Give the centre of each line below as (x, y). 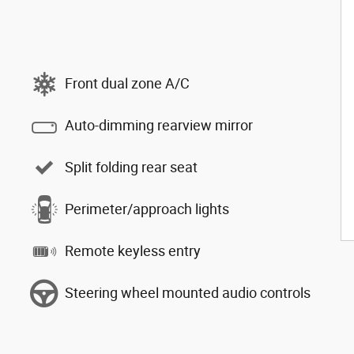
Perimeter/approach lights (147, 209)
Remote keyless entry (133, 251)
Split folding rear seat (131, 167)
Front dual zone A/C (127, 83)
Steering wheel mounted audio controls (188, 293)
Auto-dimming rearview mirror (159, 125)
